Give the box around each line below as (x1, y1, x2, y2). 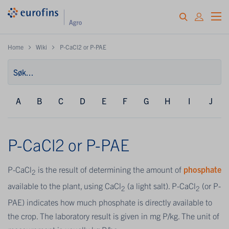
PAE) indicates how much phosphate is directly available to (8, 197, 212, 208)
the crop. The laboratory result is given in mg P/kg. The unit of (8, 211, 219, 221)
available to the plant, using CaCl (8, 180, 121, 191)
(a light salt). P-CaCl (125, 180, 196, 191)
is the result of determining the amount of (36, 164, 184, 174)
